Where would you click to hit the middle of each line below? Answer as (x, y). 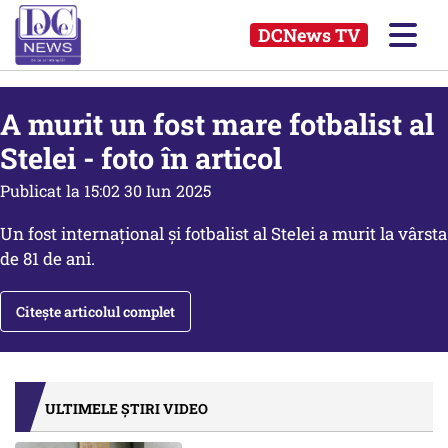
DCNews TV (309, 35)
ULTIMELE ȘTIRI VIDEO (126, 408)
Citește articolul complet (95, 311)
